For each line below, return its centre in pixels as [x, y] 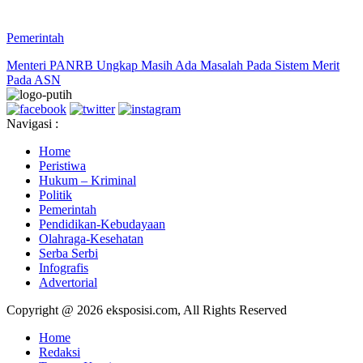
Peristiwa [62, 165]
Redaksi [60, 352]
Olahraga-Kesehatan [91, 238]
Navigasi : [32, 123]
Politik [56, 194]
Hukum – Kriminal [88, 180]
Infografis [64, 267]
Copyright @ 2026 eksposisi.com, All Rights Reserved [147, 310]
